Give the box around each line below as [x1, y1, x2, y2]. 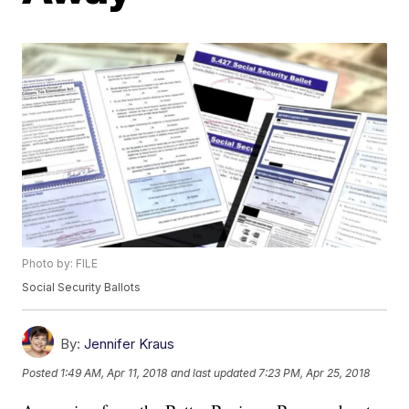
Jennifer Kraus [84, 335, 175, 353]
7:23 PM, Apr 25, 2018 [258, 365, 371, 380]
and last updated [171, 365, 257, 380]
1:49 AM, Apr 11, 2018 [60, 365, 168, 380]
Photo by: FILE [22, 257, 99, 271]
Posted [22, 365, 61, 380]
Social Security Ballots [22, 280, 142, 295]
